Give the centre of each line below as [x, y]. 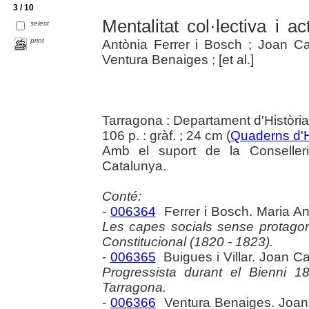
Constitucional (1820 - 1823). [187, 242]
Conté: [121, 197]
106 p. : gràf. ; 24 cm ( [166, 136]
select [40, 23]
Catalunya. [134, 166]
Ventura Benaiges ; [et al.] [178, 60]
